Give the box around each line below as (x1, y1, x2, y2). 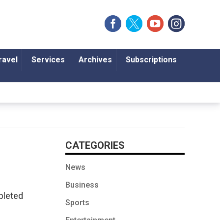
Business (65, 180, 99, 190)
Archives (78, 55, 112, 64)
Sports (65, 198, 89, 208)
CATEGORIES (65, 139, 125, 152)
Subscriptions (125, 55, 177, 64)
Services (31, 55, 65, 64)
